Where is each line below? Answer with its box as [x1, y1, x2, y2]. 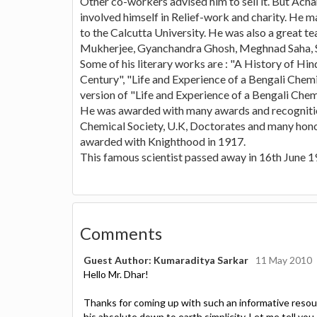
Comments [80, 222, 162, 243]
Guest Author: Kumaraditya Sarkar [83, 253, 248, 266]
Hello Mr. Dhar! [83, 267, 149, 280]
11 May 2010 [255, 253, 312, 266]
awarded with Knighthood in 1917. [80, 134, 246, 148]
